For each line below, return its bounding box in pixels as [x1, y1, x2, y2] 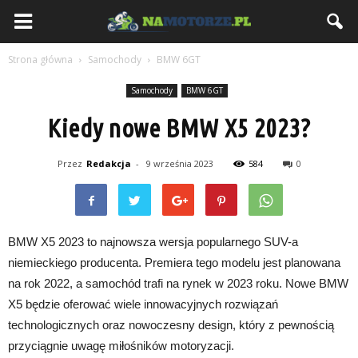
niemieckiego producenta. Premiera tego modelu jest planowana [8, 256, 340, 269]
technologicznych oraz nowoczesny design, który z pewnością [8, 318, 334, 332]
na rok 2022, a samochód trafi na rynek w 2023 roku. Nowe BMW [8, 276, 348, 290]
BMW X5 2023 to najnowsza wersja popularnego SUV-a [8, 235, 298, 249]
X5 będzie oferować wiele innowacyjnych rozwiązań [8, 297, 278, 311]
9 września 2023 [145, 157, 213, 169]
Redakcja [86, 157, 131, 169]
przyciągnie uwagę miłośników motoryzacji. [8, 339, 234, 352]
